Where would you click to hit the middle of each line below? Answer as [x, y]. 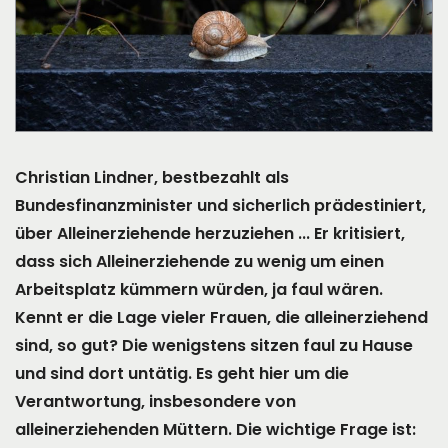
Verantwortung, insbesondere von [155, 402]
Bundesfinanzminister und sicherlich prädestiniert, [220, 206]
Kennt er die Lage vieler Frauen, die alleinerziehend [221, 318]
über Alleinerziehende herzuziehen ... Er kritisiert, [210, 234]
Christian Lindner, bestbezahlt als [152, 178]
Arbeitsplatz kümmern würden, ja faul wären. [199, 290]
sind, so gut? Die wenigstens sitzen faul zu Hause [214, 346]
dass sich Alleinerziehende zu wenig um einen [199, 262]
